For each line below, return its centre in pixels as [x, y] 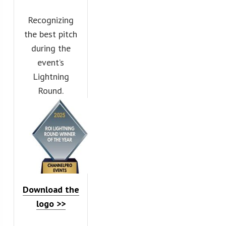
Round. [51, 90]
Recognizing [51, 20]
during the [51, 48]
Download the [51, 189]
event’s [51, 62]
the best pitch [51, 34]
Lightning [51, 76]
